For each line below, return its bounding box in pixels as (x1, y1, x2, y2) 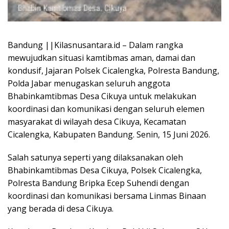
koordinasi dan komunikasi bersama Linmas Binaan (8, 190, 206, 201)
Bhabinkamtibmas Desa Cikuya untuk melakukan (8, 90, 196, 102)
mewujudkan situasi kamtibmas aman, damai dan (8, 52, 195, 63)
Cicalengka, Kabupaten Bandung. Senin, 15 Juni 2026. (8, 128, 210, 140)
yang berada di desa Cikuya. (8, 202, 113, 214)
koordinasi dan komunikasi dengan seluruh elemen (8, 103, 204, 114)
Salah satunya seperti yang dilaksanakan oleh (8, 151, 183, 163)
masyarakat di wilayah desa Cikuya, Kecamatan (8, 116, 186, 127)
